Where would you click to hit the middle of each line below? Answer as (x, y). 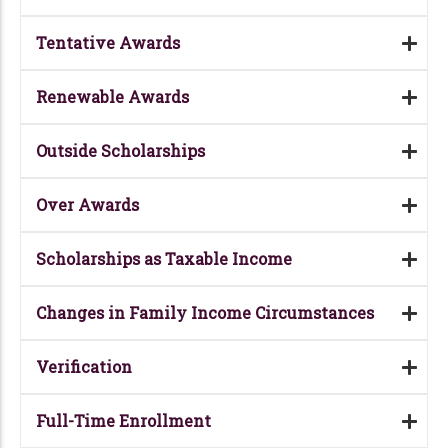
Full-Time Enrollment (123, 421)
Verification (84, 367)
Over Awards (87, 205)
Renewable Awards (112, 97)
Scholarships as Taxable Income (164, 259)
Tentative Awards (108, 43)
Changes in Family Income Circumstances (205, 313)
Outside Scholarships (120, 151)
